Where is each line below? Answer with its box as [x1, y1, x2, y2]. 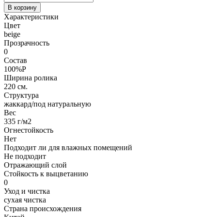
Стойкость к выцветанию [4, 170, 88, 178]
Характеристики [4, 13, 59, 21]
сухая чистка [4, 196, 46, 204]
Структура [4, 91, 39, 100]
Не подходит [4, 152, 46, 161]
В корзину [8, 4, 37, 12]
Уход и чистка [4, 187, 50, 196]
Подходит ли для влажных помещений [4, 143, 132, 152]
